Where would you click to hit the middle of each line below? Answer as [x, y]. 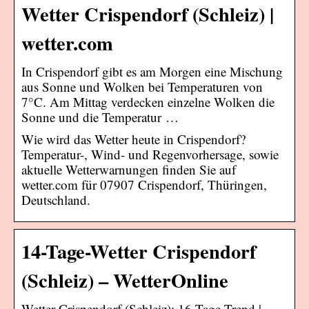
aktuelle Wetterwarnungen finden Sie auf [129, 169]
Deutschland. [56, 199]
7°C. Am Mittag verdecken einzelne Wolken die [148, 101]
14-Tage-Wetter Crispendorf [139, 251]
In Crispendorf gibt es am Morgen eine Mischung [152, 71]
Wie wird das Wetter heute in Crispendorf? [133, 139]
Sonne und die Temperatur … [100, 117]
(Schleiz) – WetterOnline [125, 280]
